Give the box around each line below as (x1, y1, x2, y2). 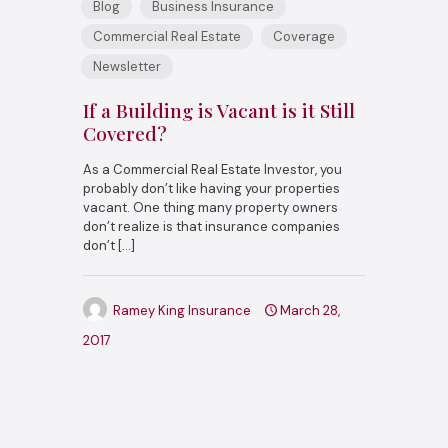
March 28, (280, 301, 340, 319)
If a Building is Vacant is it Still (83, 96, 355, 123)
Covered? (83, 119, 167, 146)
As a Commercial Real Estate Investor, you (83, 160, 342, 178)
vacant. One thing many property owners (83, 198, 338, 216)
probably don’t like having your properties (83, 179, 340, 197)
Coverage (273, 27, 335, 45)
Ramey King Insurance (113, 301, 251, 319)
